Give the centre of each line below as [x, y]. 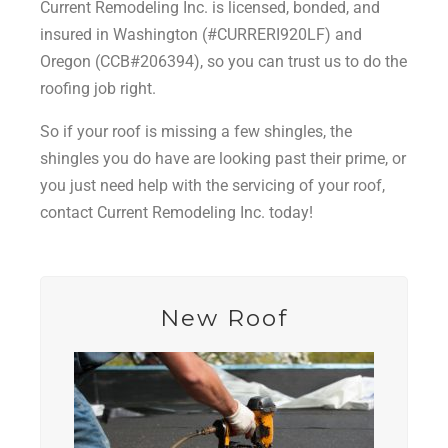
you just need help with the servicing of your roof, [212, 186]
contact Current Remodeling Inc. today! [176, 213]
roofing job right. [98, 89]
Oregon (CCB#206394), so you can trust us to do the [223, 62]
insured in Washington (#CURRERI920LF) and [201, 35]
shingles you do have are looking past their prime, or [223, 159]
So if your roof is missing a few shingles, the [196, 132]
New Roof [224, 318]
